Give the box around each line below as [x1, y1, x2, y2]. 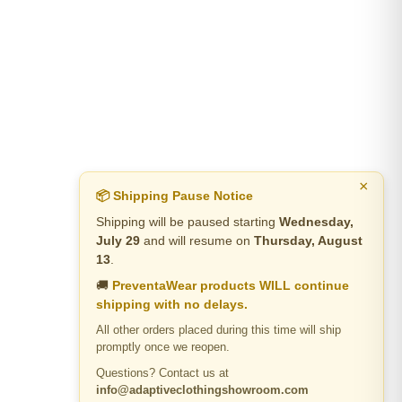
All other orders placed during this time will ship [96, 322, 341, 336]
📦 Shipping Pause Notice [96, 188, 253, 203]
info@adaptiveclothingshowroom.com [96, 382, 309, 397]
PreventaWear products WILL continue [112, 277, 349, 293]
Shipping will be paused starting [96, 214, 279, 229]
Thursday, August [254, 232, 363, 248]
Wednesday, [279, 214, 354, 229]
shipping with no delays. [96, 296, 248, 311]
